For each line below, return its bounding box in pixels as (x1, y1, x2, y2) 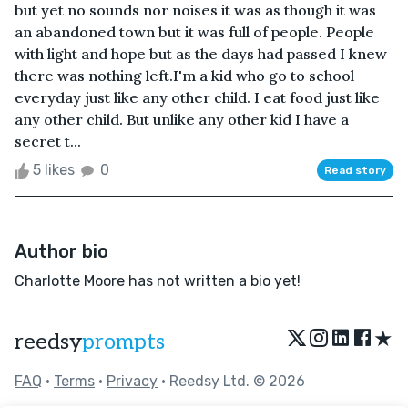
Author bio (15, 240, 108, 262)
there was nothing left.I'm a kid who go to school (15, 66, 354, 85)
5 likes (29, 160, 78, 178)
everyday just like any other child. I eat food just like (15, 87, 380, 107)
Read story (324, 163, 386, 177)
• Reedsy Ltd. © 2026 (158, 372, 305, 390)
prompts (82, 328, 165, 355)
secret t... (15, 131, 81, 150)
